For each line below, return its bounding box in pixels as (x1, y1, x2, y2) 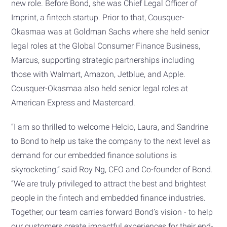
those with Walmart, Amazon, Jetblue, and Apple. (11, 69, 186, 79)
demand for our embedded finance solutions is (11, 150, 177, 160)
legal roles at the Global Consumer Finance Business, (11, 41, 201, 51)
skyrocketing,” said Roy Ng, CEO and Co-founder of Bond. (11, 164, 213, 174)
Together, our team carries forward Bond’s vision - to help (11, 207, 213, 217)
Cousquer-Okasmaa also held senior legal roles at (11, 83, 188, 93)
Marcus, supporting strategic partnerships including (11, 55, 195, 65)
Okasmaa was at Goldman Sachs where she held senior (11, 26, 210, 36)
